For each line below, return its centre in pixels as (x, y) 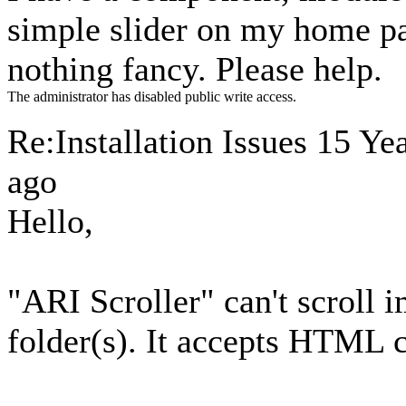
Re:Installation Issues (162, 141)
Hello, (50, 221)
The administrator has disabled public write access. (152, 97)
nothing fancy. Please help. (195, 69)
